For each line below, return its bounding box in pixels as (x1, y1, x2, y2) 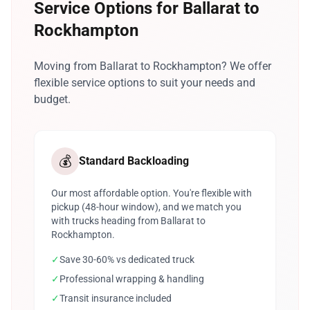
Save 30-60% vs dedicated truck (60, 254, 194, 265)
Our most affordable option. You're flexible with (51, 188, 252, 199)
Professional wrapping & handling (60, 273, 204, 284)
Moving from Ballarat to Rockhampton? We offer (34, 60, 271, 73)
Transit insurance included (60, 293, 172, 304)
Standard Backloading (79, 154, 189, 167)
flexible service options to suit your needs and (34, 76, 255, 89)
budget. (34, 93, 71, 106)
